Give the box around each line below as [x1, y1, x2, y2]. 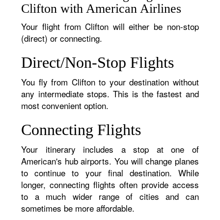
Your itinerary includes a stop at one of [21, 143, 199, 155]
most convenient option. [21, 99, 109, 111]
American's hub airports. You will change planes [21, 155, 199, 167]
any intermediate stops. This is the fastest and [21, 87, 199, 100]
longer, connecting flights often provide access [21, 178, 199, 191]
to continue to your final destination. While [21, 166, 199, 179]
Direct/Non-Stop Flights [21, 54, 174, 71]
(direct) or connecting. [21, 32, 103, 44]
